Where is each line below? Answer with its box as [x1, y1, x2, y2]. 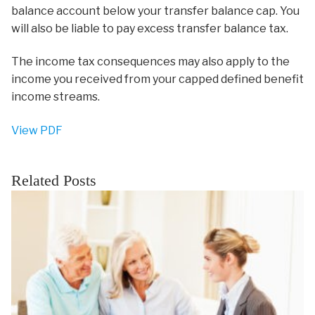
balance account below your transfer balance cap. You [11, 4, 300, 18]
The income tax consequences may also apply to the [11, 55, 290, 69]
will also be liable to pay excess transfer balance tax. [11, 21, 288, 35]
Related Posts [11, 172, 96, 190]
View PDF [11, 123, 63, 137]
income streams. [11, 90, 100, 104]
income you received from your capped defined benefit [11, 72, 304, 86]
